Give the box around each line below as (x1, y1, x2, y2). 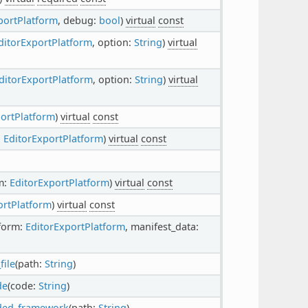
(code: (7, 278, 38, 292)
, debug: (57, 13, 99, 27)
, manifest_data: (124, 219, 199, 233)
